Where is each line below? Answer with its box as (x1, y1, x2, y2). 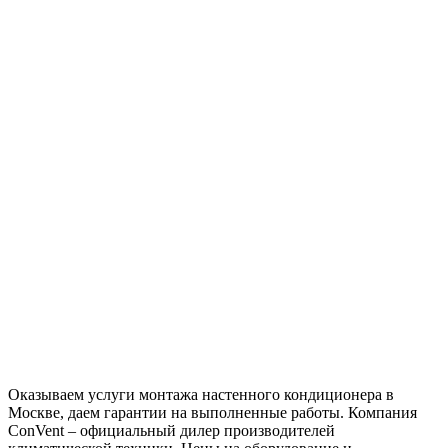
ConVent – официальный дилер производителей (8, 421, 335, 439)
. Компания (340, 403, 417, 421)
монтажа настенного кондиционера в (139, 385, 394, 403)
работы (291, 403, 340, 421)
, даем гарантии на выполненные (60, 403, 291, 421)
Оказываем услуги (8, 385, 139, 403)
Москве (8, 403, 60, 421)
